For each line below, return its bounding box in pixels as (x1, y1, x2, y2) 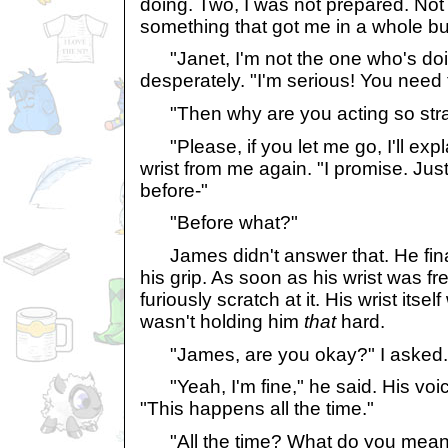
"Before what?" (140, 212, 298, 234)
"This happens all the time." (140, 398, 374, 420)
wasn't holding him (140, 310, 304, 332)
